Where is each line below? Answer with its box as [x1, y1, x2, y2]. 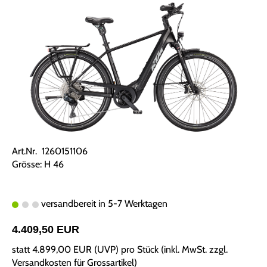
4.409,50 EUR [12, 223, 79, 236]
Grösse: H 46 [12, 159, 64, 170]
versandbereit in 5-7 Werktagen [39, 198, 167, 210]
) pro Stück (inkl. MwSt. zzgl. [116, 244, 228, 256]
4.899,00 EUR [32, 244, 92, 256]
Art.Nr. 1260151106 [12, 145, 88, 157]
